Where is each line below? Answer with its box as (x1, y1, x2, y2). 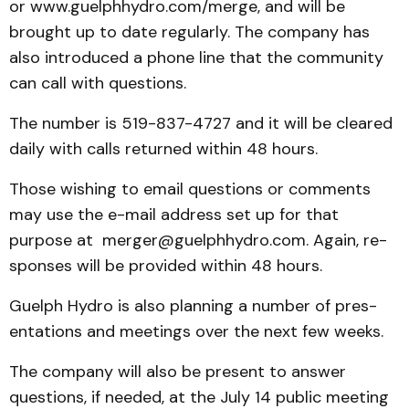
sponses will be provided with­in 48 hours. (9, 255, 322, 277)
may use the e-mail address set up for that (9, 204, 339, 225)
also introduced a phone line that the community (9, 47, 383, 68)
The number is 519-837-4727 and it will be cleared (9, 112, 393, 134)
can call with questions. (9, 72, 186, 94)
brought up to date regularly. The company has (9, 21, 370, 43)
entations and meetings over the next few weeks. (9, 320, 383, 342)
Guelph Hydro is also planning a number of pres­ (9, 295, 377, 317)
